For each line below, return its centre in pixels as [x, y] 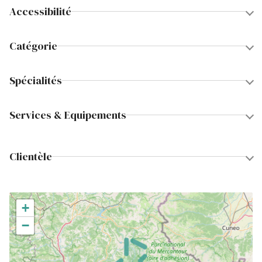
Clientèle [31, 156]
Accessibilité [40, 11]
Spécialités [36, 80]
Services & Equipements [68, 115]
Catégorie [33, 46]
